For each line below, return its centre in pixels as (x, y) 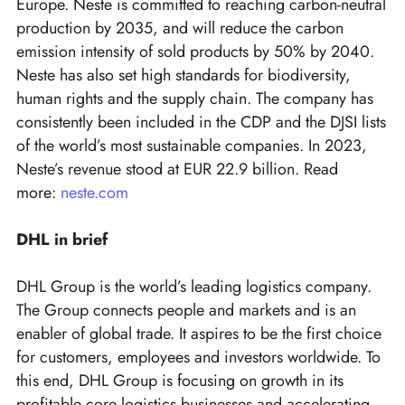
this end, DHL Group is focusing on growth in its (180, 381)
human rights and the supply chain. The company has (195, 99)
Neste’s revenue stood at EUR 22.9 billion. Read (177, 170)
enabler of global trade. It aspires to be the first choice (199, 334)
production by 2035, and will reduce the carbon (180, 28)
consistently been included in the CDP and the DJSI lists (201, 122)
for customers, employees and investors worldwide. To (198, 358)
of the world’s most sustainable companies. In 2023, (192, 146)
